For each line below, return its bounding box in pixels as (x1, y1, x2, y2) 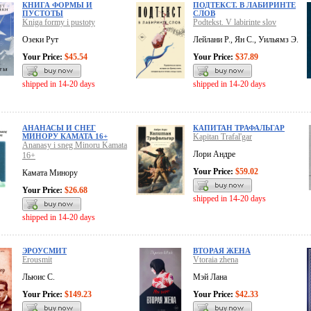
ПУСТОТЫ (22, 9, 63, 18)
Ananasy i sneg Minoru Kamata (22, 140, 127, 151)
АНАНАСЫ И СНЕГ (22, 124, 96, 133)
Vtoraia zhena (193, 255, 238, 265)
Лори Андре (193, 149, 235, 160)
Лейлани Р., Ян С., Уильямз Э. (193, 35, 299, 45)
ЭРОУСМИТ (22, 246, 67, 255)
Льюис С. (22, 272, 55, 283)
